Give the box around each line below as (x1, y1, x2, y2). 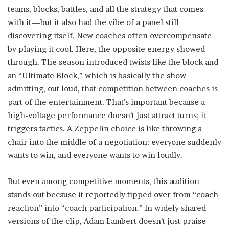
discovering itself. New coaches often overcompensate (8, 31, 212, 41)
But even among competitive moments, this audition (8, 176, 199, 187)
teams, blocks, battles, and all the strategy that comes (8, 4, 203, 14)
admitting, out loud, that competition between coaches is (8, 84, 218, 94)
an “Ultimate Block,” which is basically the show (8, 71, 186, 81)
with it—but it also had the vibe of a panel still (8, 17, 179, 28)
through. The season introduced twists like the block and (8, 57, 218, 67)
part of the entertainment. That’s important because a (8, 97, 205, 107)
